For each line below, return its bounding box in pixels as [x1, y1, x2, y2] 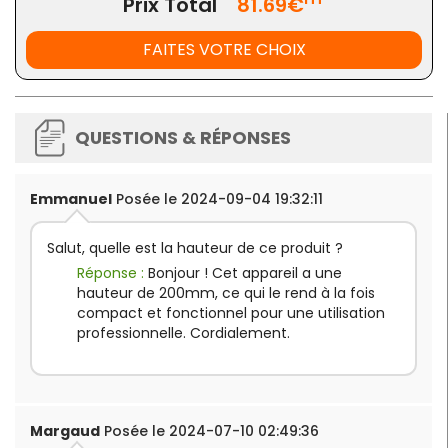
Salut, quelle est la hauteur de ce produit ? [47, 237, 343, 258]
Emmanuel [30, 188, 112, 209]
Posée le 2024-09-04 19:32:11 [112, 188, 323, 209]
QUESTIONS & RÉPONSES [75, 125, 291, 150]
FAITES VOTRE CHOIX [142, 37, 306, 61]
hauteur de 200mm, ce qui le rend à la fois [77, 282, 375, 303]
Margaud [30, 420, 100, 441]
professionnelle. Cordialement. [77, 322, 290, 343]
